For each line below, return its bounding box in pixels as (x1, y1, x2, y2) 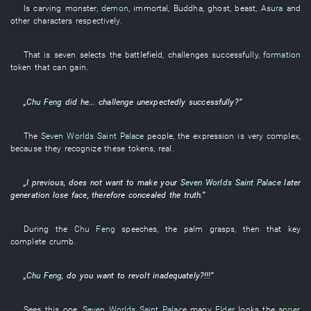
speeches (121, 224, 158, 235)
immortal (133, 3, 169, 14)
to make (126, 176, 158, 187)
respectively (76, 15, 120, 26)
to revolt (117, 270, 150, 281)
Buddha (173, 3, 203, 14)
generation (10, 189, 50, 200)
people (147, 130, 174, 141)
